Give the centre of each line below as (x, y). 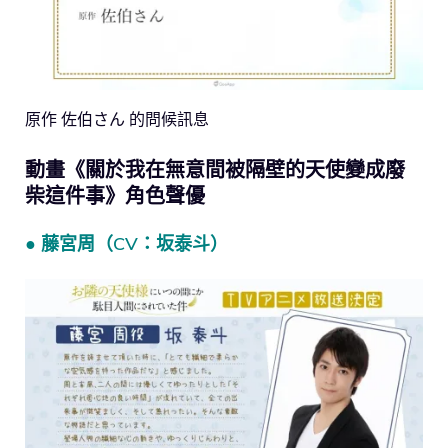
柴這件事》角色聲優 (115, 195)
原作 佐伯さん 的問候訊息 (117, 118)
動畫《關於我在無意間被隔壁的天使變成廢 (215, 169)
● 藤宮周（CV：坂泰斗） (126, 243)
